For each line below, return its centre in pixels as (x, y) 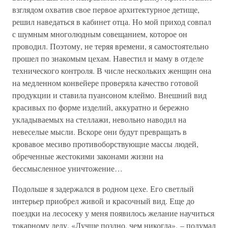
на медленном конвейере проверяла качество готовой (105, 83)
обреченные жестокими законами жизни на (88, 156)
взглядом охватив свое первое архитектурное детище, (106, 9)
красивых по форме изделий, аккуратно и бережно (101, 107)
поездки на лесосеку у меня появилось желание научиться (113, 213)
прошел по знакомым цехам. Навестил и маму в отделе (108, 58)
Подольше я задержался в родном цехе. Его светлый (103, 189)
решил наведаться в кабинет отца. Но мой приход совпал (112, 22)
